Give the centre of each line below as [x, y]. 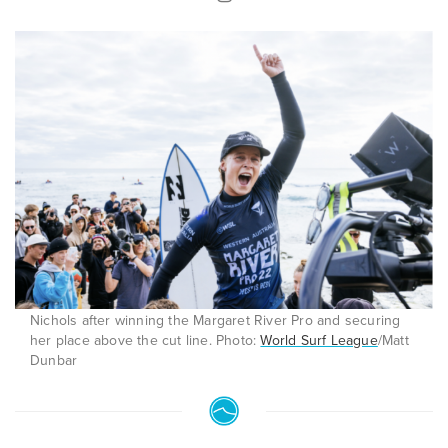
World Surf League [319, 341]
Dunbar [54, 361]
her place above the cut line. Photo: [145, 341]
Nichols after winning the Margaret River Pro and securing [215, 321]
